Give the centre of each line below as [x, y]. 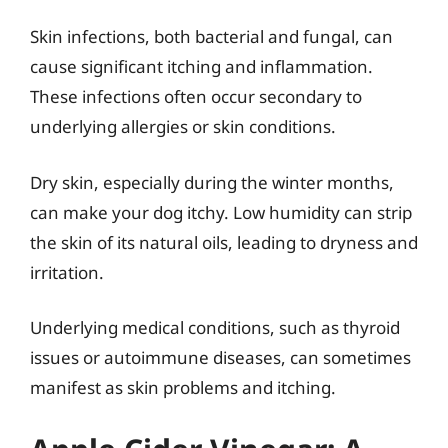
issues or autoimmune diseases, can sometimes [220, 357]
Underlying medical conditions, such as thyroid [215, 327]
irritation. [67, 272]
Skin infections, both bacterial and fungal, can [211, 36]
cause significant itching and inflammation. [201, 66]
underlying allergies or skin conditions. [183, 126]
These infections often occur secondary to [196, 96]
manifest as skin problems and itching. [183, 387]
